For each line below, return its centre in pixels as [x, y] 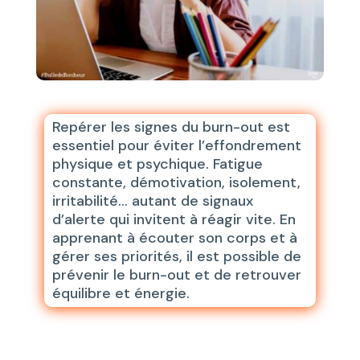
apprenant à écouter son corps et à [174, 238]
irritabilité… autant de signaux [152, 201]
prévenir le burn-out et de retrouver [176, 275]
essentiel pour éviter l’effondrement [176, 146]
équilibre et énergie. [121, 294]
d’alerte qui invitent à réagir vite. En [174, 220]
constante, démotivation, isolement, [176, 183]
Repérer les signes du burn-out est [171, 127]
